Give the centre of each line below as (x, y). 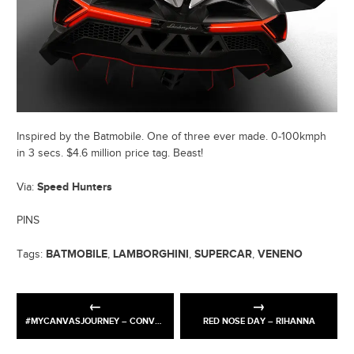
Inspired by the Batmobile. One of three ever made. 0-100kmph (171, 136)
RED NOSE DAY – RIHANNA (259, 321)
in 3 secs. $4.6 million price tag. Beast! (110, 153)
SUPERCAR (223, 254)
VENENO (280, 254)
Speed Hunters (75, 186)
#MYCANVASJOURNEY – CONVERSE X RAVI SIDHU (90, 321)
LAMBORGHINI (151, 254)
